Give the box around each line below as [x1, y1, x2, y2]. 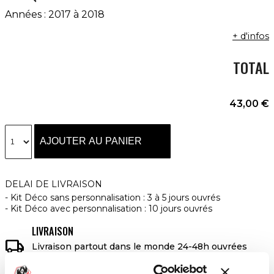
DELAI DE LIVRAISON [5, 179, 102, 190]
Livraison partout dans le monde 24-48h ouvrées [32, 241, 247, 252]
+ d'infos [232, 31, 269, 42]
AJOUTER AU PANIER [40, 136, 142, 146]
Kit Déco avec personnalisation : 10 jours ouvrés [10, 203, 212, 214]
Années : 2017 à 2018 [5, 9, 105, 20]
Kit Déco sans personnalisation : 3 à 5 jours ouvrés [10, 192, 220, 203]
